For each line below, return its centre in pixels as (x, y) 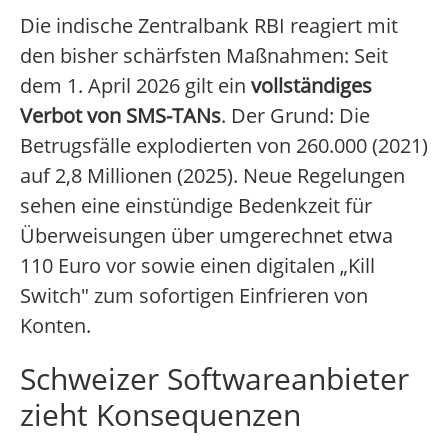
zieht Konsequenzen (160, 415)
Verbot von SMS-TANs (120, 116)
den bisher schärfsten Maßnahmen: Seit (204, 56)
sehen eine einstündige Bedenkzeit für (196, 206)
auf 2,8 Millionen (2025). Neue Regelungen (212, 176)
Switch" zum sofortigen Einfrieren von (194, 296)
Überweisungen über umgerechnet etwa (206, 236)
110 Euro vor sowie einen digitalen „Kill (197, 266)
